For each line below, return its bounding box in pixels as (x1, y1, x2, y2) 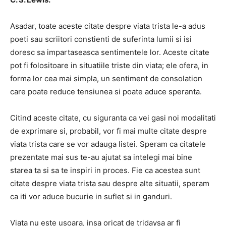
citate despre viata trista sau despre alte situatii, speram (10, 179, 209, 188)
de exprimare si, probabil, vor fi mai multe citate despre (10, 126, 207, 136)
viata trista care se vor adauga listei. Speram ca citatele (10, 139, 206, 149)
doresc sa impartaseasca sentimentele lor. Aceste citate (10, 47, 209, 57)
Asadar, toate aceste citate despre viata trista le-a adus (10, 21, 205, 31)
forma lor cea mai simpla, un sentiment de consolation (10, 74, 202, 83)
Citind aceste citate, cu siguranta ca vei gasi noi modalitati (10, 113, 216, 123)
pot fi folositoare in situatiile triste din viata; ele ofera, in (10, 61, 208, 70)
